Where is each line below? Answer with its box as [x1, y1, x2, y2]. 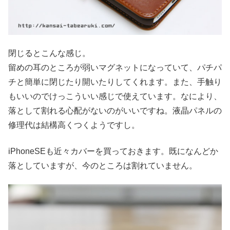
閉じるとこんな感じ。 [8, 49, 90, 58]
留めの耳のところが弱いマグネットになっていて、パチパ [8, 63, 222, 72]
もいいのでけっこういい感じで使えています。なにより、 [8, 92, 222, 101]
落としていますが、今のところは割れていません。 [8, 161, 197, 170]
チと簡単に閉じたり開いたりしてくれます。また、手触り [8, 78, 222, 87]
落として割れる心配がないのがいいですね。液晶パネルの [8, 106, 222, 116]
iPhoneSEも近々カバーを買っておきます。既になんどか [8, 146, 218, 156]
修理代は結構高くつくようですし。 [8, 121, 140, 130]
